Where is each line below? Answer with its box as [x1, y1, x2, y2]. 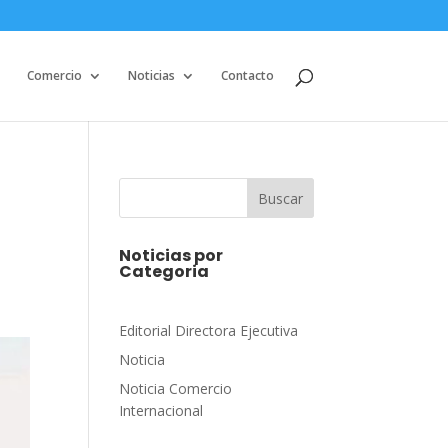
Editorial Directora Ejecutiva [119, 321, 299, 340]
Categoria [119, 260, 210, 283]
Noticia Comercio [119, 379, 233, 398]
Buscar [257, 188, 303, 208]
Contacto [220, 67, 274, 84]
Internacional [119, 401, 204, 420]
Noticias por [119, 244, 224, 267]
